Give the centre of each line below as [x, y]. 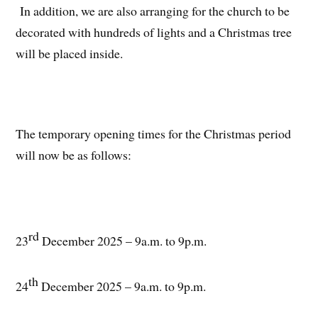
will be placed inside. [70, 53]
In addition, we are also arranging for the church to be [153, 10]
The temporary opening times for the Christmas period [154, 134]
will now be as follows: [74, 155]
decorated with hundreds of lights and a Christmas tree [154, 32]
